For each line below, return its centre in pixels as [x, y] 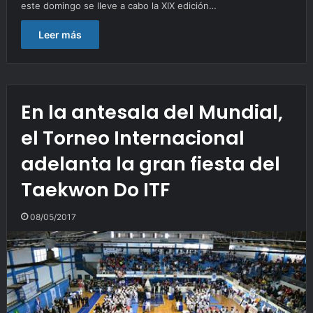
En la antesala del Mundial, [152, 112]
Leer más [60, 34]
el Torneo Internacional [132, 138]
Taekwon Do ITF [95, 189]
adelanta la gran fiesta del [150, 163]
